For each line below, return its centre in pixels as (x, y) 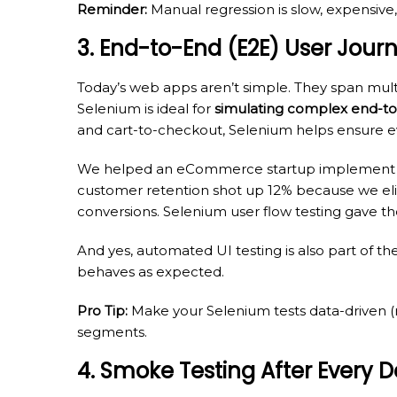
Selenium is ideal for (146, 108)
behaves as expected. (151, 271)
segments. (112, 331)
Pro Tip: (102, 310)
